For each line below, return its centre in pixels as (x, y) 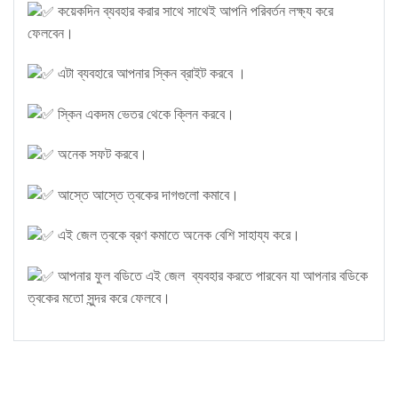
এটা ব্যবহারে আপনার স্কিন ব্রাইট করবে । (150, 73)
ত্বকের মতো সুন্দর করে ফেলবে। (99, 298)
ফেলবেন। (51, 34)
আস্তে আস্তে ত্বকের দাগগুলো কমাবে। (147, 195)
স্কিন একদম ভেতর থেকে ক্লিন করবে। (144, 114)
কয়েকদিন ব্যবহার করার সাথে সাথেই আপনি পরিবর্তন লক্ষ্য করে (194, 12)
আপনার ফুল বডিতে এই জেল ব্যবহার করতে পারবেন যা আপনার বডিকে (211, 275)
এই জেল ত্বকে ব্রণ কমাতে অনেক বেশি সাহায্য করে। (177, 235)
